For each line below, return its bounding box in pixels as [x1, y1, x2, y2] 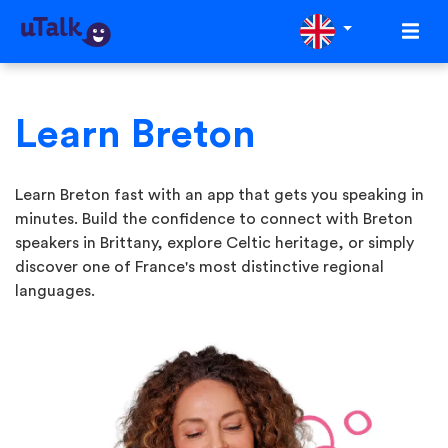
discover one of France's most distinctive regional [15, 259, 384, 275]
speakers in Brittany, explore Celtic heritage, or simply [15, 235, 414, 251]
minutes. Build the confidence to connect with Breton [15, 211, 413, 227]
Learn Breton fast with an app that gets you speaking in [15, 187, 424, 203]
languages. [15, 283, 95, 299]
